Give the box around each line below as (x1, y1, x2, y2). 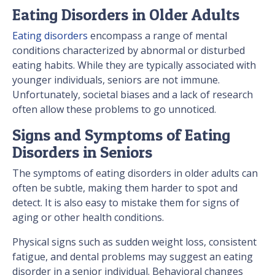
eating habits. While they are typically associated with (12, 58, 256, 72)
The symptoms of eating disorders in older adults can (12, 166, 258, 180)
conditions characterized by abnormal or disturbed (12, 44, 245, 58)
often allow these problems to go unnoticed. (12, 103, 219, 117)
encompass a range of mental (88, 29, 227, 43)
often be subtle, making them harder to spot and (12, 181, 238, 195)
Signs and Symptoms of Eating (12, 125, 230, 145)
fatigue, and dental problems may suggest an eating (12, 250, 253, 264)
